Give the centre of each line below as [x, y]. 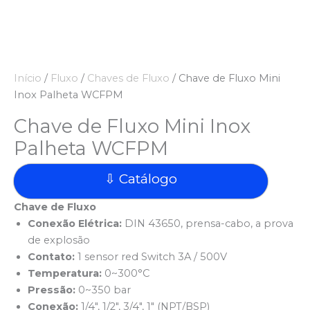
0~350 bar [103, 290]
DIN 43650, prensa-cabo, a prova [208, 223]
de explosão [59, 240]
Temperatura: [65, 273]
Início [28, 78]
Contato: [51, 256]
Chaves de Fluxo [128, 78]
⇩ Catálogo [141, 179]
